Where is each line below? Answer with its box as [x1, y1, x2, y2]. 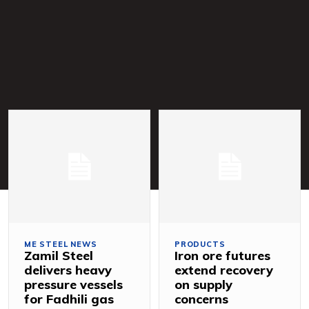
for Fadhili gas [24, 290, 114, 307]
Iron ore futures [175, 247, 270, 263]
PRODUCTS [175, 239, 226, 249]
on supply [175, 276, 232, 292]
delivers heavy [24, 261, 112, 278]
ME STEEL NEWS [24, 239, 97, 249]
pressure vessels [24, 276, 123, 292]
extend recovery [175, 261, 273, 278]
